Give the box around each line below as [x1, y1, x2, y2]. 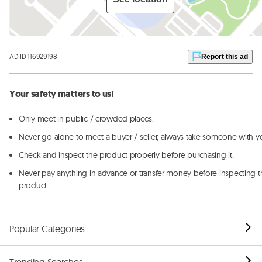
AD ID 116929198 [9, 52, 57, 61]
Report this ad [201, 53, 248, 61]
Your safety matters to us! [9, 88, 114, 101]
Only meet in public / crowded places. [19, 113, 154, 125]
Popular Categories [9, 223, 85, 235]
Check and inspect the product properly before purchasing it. [19, 150, 234, 161]
